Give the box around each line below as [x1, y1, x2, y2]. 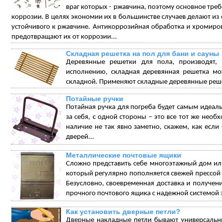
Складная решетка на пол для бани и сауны [66, 50, 219, 57]
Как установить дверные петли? [66, 208, 180, 216]
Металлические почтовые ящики [66, 151, 181, 159]
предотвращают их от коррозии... [11, 33, 117, 41]
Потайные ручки [66, 95, 123, 103]
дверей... [66, 133, 94, 141]
